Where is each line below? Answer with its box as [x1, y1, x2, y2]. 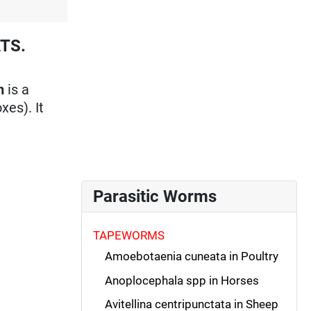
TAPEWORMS [93, 228, 165, 242]
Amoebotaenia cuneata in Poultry [104, 249, 278, 264]
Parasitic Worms [93, 186, 217, 206]
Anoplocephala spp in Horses [104, 273, 259, 287]
